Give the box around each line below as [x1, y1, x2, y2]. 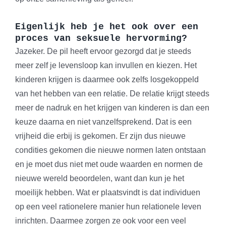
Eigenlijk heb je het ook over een [15, 22, 198, 32]
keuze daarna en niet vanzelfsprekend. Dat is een [15, 118, 192, 127]
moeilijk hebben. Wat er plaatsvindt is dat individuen [15, 188, 200, 197]
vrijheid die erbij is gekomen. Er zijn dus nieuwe [15, 132, 186, 141]
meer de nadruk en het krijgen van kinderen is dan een [15, 103, 209, 112]
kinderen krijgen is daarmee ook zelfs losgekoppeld [15, 75, 199, 84]
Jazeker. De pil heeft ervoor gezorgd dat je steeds [15, 47, 191, 56]
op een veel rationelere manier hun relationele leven [15, 202, 201, 211]
